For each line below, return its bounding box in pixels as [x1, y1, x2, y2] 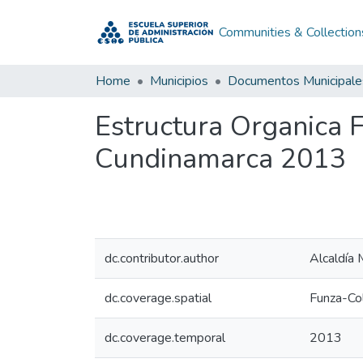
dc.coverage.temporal [105, 329, 225, 347]
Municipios [150, 72, 208, 90]
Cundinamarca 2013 [95, 140, 345, 177]
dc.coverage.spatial [105, 289, 211, 307]
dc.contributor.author [105, 250, 219, 267]
